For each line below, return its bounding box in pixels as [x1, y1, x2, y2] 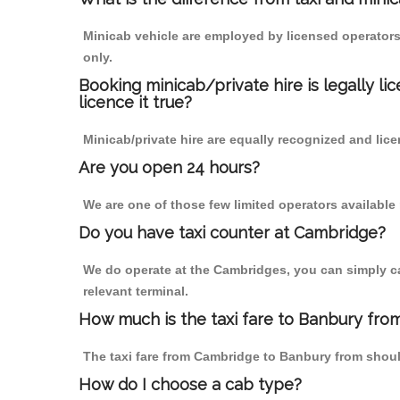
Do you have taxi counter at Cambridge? [79, 223, 386, 243]
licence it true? [79, 93, 192, 112]
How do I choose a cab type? [79, 375, 302, 395]
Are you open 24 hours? [79, 158, 260, 178]
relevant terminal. [83, 284, 188, 299]
